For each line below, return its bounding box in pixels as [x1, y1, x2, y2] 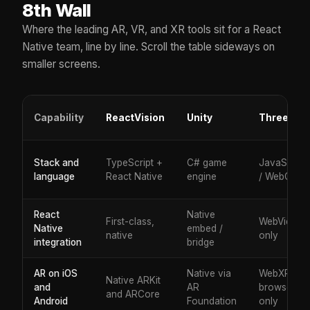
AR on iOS [34, 267, 77, 279]
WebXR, [259, 267, 293, 279]
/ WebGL [259, 170, 296, 182]
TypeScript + [106, 156, 163, 168]
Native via [187, 267, 231, 279]
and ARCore [106, 288, 160, 300]
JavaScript [259, 156, 307, 168]
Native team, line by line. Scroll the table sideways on [22, 39, 275, 53]
